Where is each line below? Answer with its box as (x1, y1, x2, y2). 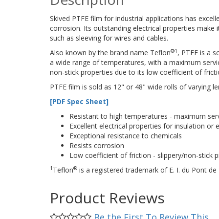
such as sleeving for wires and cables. (50, 33, 168, 43)
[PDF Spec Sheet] (50, 96, 109, 106)
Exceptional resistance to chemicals (69, 131, 182, 140)
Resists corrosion (69, 140, 124, 150)
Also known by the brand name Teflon (50, 47, 171, 57)
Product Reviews (50, 187, 165, 208)
